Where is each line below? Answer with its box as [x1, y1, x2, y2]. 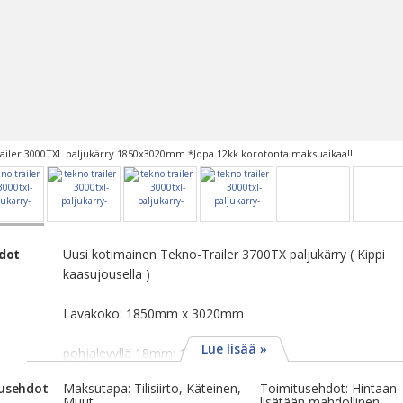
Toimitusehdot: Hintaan [260, 380, 397, 397]
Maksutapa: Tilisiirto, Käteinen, [63, 380, 241, 397]
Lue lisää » [201, 340, 267, 357]
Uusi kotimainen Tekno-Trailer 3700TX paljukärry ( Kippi [63, 246, 385, 263]
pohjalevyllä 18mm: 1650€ [63, 345, 215, 362]
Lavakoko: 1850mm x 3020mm [63, 305, 244, 322]
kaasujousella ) [63, 265, 150, 282]
